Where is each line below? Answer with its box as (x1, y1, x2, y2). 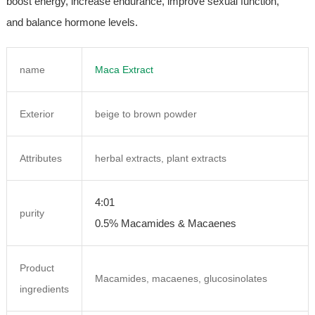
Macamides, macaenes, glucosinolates (94, 273, 267, 284)
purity (19, 207, 44, 219)
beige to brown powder (94, 108, 197, 120)
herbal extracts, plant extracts (94, 153, 226, 164)
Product (19, 262, 54, 274)
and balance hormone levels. (6, 16, 138, 28)
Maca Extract (94, 64, 153, 75)
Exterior (19, 108, 54, 120)
